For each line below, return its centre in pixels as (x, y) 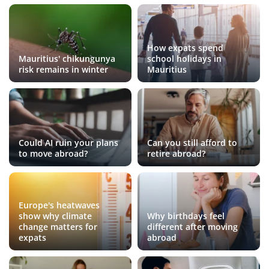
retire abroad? (176, 154)
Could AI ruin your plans (68, 143)
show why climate (55, 216)
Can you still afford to (192, 143)
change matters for (58, 227)
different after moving (192, 227)
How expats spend (185, 48)
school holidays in (184, 59)
